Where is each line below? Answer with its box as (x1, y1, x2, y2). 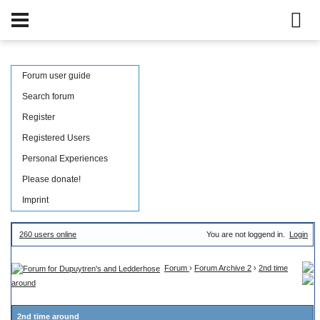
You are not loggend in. (206, 230, 287, 239)
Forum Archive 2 (194, 264, 251, 272)
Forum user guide (22, 71, 91, 81)
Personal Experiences (22, 154, 108, 164)
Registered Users (22, 133, 90, 143)
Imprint (22, 195, 49, 205)
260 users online (19, 230, 76, 239)
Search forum (22, 91, 74, 101)
